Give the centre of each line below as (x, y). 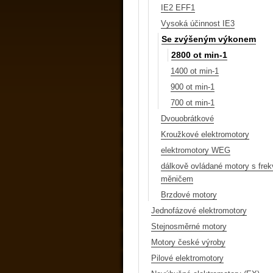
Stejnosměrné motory (189, 226)
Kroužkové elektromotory (205, 134)
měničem (177, 179)
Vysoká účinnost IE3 (198, 23)
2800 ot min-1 (199, 55)
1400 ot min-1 (195, 71)
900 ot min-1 (193, 87)
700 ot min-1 (193, 102)
